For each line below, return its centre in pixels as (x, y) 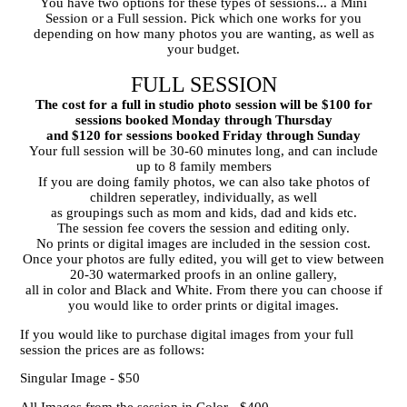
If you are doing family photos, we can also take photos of (203, 182)
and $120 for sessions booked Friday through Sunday (203, 135)
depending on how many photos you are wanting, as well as (203, 34)
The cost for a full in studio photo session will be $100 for (203, 104)
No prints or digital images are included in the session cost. (203, 243)
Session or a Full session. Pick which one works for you (203, 18)
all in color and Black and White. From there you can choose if (203, 290)
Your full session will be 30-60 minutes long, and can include (203, 151)
